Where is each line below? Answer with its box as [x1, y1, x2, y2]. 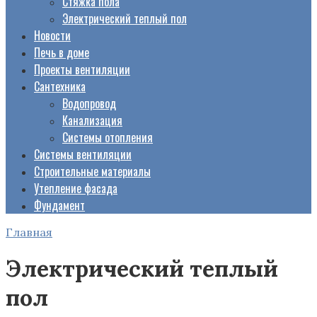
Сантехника [34, 78, 86, 95]
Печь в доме [34, 44, 89, 61]
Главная [6, 225, 52, 239]
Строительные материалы [34, 163, 151, 180]
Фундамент [34, 197, 85, 214]
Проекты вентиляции [34, 61, 130, 78]
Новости [34, 27, 71, 44]
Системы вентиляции [34, 146, 132, 163]
